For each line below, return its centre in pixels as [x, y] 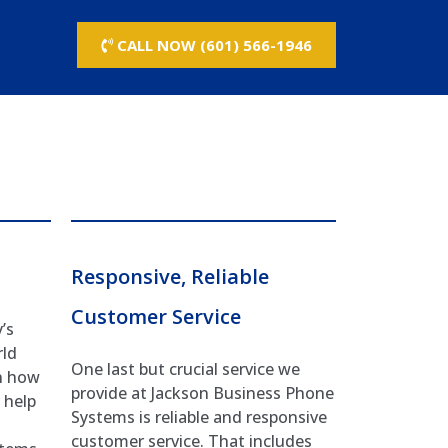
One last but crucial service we [185, 368]
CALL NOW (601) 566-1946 [214, 45]
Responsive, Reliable [170, 276]
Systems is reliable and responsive [199, 416]
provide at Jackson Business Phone [202, 392]
